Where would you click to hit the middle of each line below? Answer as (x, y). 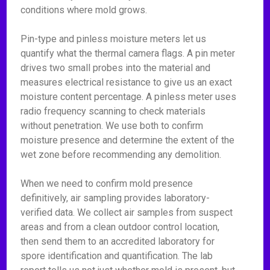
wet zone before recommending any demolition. (121, 155)
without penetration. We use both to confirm (112, 126)
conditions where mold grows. (84, 10)
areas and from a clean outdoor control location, (120, 227)
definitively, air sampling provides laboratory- (115, 198)
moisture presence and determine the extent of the (128, 140)
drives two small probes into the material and (116, 68)
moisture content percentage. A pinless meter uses (129, 97)
